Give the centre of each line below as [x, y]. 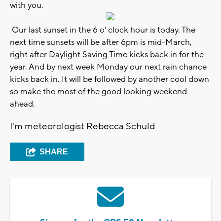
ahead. [22, 104]
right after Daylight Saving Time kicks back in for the [107, 55]
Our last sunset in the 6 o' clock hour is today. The [103, 30]
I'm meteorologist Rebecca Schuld [82, 126]
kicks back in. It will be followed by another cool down [110, 79]
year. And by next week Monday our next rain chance [108, 67]
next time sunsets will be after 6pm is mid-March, [101, 42]
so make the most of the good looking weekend [98, 92]
